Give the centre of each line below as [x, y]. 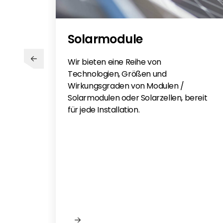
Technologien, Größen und [117, 74]
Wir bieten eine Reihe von [115, 62]
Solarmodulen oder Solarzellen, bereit [138, 98]
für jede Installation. [104, 110]
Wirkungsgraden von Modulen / [126, 86]
